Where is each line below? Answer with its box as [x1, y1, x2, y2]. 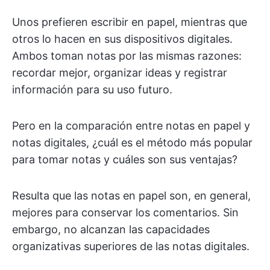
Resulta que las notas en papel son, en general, [12, 189, 251, 202]
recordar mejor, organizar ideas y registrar [12, 66, 227, 79]
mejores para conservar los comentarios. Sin [12, 206, 239, 219]
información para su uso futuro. [12, 83, 172, 96]
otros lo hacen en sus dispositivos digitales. [12, 33, 233, 45]
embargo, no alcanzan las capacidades [12, 223, 210, 236]
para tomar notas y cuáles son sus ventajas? [12, 153, 237, 166]
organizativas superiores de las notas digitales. [12, 240, 250, 253]
